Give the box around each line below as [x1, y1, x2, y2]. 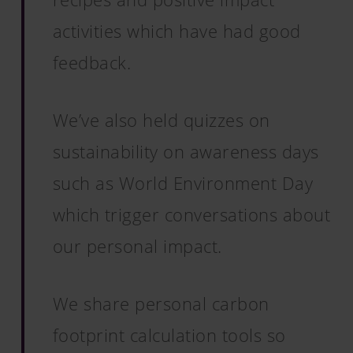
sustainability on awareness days [52, 139, 319, 163]
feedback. [52, 50, 132, 74]
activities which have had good [52, 19, 301, 43]
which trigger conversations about [52, 203, 331, 226]
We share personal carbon [52, 292, 269, 315]
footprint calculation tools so [52, 323, 286, 347]
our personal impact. [52, 234, 222, 258]
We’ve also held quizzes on [52, 108, 270, 132]
